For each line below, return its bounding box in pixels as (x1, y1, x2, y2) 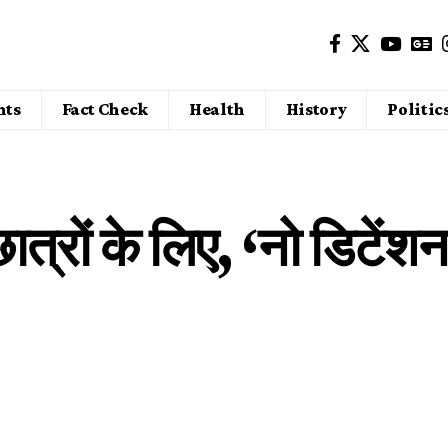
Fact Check (61, 99, 148, 120)
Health (188, 99, 245, 120)
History (285, 99, 347, 120)
